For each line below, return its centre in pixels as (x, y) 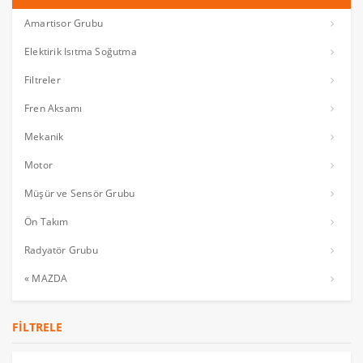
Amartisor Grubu (64, 23)
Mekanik (44, 137)
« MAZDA (46, 278)
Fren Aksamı (53, 108)
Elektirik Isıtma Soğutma (81, 51)
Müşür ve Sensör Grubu (80, 193)
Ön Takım (47, 222)
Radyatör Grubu (61, 250)
